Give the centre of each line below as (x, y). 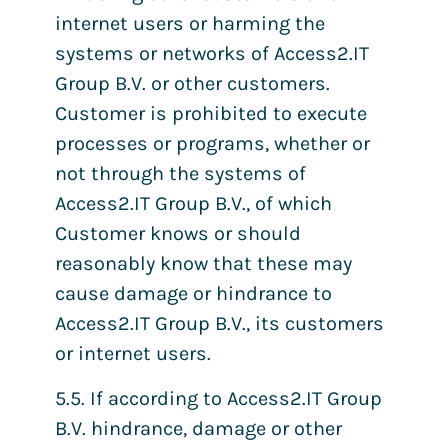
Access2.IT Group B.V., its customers (219, 324)
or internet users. (133, 354)
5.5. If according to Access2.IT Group (218, 398)
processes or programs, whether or (212, 144)
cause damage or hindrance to (193, 294)
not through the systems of (180, 174)
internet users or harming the (190, 24)
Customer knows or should (178, 234)
